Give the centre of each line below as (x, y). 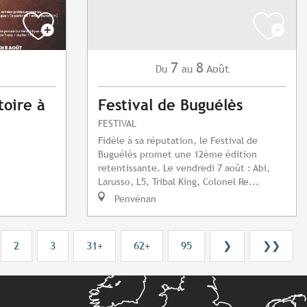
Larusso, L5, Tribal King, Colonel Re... (179, 182)
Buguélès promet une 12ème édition (177, 154)
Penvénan (134, 199)
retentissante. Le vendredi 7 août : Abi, (184, 168)
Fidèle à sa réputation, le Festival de (178, 140)
